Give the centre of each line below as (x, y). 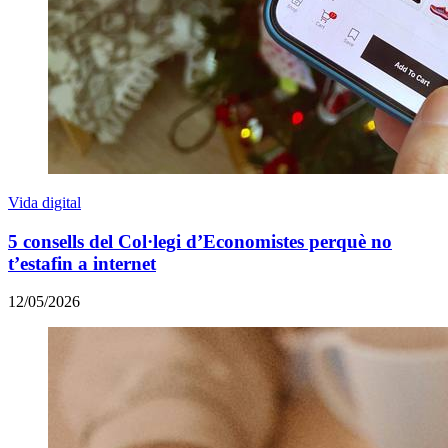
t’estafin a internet (82, 263)
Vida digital (44, 202)
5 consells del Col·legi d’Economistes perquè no (200, 241)
